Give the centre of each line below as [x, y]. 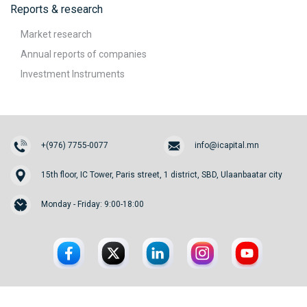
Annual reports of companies [84, 54]
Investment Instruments [73, 74]
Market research [56, 34]
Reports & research [57, 9]
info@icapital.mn [227, 145]
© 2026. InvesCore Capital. [160, 295]
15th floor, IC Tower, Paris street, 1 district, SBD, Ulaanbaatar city [162, 175]
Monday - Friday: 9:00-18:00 [93, 204]
